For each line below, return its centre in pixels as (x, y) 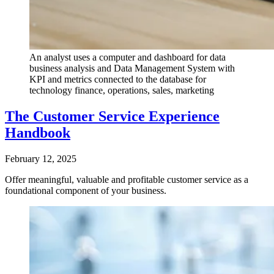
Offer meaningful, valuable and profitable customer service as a (127, 179)
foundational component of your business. (86, 190)
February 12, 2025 (41, 158)
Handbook (38, 133)
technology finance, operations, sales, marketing (122, 91)
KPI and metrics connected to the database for (118, 80)
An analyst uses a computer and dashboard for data (128, 57)
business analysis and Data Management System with (132, 68)
